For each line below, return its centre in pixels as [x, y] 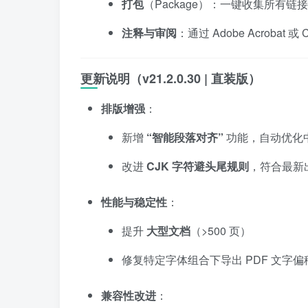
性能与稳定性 [134, 202]
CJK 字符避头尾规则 [198, 166]
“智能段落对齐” [185, 137]
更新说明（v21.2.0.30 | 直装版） [170, 78]
